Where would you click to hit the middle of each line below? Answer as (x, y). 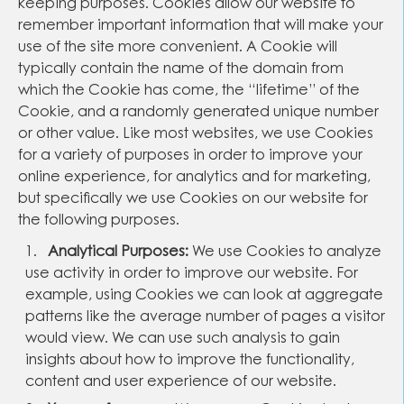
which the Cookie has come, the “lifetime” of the (189, 91)
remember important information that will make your (201, 26)
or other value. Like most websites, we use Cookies (196, 134)
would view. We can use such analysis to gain (183, 339)
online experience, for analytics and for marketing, (194, 178)
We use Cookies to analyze (285, 252)
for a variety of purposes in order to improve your (190, 156)
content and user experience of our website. (181, 382)
